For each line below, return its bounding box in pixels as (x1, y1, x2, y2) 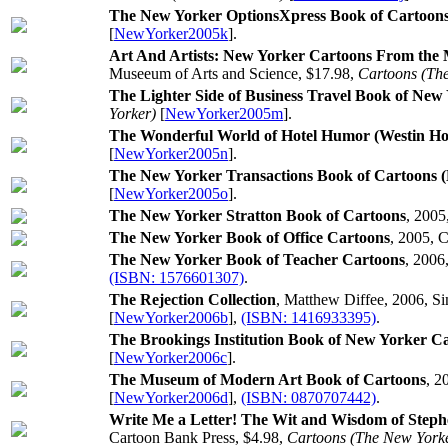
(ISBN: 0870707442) (241, 389, 376, 406)
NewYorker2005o (114, 185, 228, 202)
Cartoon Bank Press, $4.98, (109, 429, 287, 446)
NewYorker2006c (114, 349, 227, 366)
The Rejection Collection (109, 291, 276, 308)
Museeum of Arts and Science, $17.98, (109, 65, 358, 82)
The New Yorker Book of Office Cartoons (109, 229, 390, 246)
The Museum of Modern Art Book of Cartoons (109, 371, 426, 388)
